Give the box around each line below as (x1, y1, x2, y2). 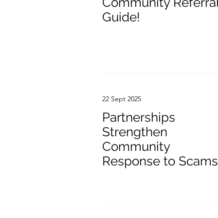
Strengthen (102, 125, 167, 139)
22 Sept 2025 (102, 94, 141, 103)
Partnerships (102, 110, 175, 125)
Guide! (102, 10, 140, 24)
